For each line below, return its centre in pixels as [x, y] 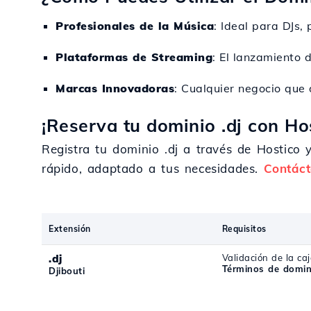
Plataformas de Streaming [134, 57]
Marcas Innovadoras [115, 88]
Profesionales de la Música [135, 26]
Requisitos [244, 229]
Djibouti [67, 271]
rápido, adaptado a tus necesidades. [153, 168]
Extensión [70, 229]
